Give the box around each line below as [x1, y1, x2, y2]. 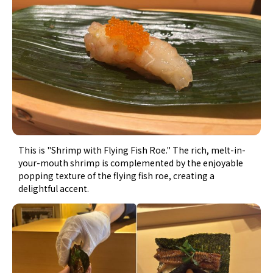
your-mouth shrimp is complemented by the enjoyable [18, 156, 244, 169]
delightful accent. [18, 182, 90, 194]
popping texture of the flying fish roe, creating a [18, 169, 215, 182]
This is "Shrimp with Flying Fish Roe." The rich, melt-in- [18, 143, 246, 156]
